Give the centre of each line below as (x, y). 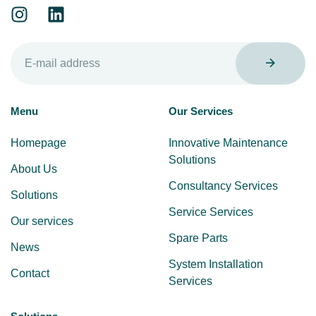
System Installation (216, 265)
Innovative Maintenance (228, 143)
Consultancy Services (223, 186)
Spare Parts (198, 238)
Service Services (211, 212)
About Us (34, 169)
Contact (30, 274)
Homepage (38, 143)
